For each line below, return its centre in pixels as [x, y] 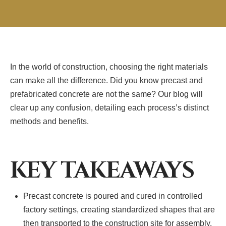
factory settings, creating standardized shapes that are [119, 209]
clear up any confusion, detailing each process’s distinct [109, 108]
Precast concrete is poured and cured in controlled [113, 196]
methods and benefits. [49, 122]
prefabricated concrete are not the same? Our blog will [106, 94]
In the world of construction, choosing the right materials [109, 67]
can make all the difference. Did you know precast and [106, 81]
